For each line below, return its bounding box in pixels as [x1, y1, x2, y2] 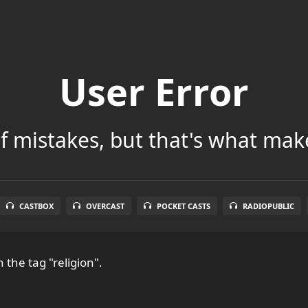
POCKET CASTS [157, 200, 210, 211]
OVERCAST [86, 200, 124, 211]
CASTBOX [19, 200, 54, 211]
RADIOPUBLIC [243, 200, 294, 211]
